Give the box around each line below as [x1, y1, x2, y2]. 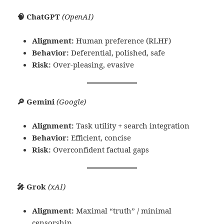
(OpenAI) [62, 11, 94, 22]
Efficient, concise [69, 132, 131, 143]
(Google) [56, 96, 86, 107]
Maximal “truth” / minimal [74, 205, 172, 216]
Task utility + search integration [74, 120, 190, 131]
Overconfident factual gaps [51, 144, 149, 155]
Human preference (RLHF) [74, 35, 171, 46]
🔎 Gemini [17, 96, 55, 107]
